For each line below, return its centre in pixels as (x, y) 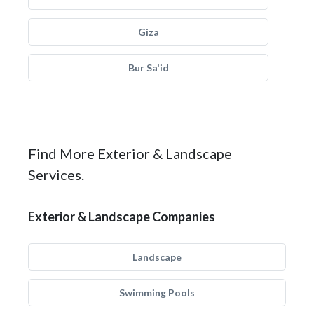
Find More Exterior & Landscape (130, 153)
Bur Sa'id (148, 68)
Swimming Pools (157, 293)
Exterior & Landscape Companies (122, 217)
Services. (56, 175)
